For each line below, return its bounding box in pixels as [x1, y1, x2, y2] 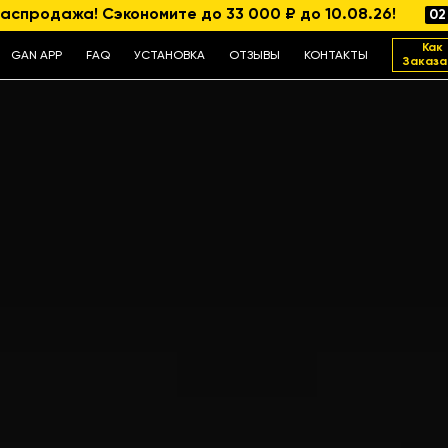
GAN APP [11, 49, 62, 62]
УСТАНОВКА [134, 49, 205, 62]
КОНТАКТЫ [304, 49, 368, 62]
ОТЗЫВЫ [229, 49, 280, 62]
